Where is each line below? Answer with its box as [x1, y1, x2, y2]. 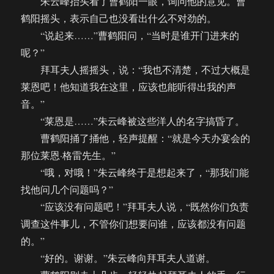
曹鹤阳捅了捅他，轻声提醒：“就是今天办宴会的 [21, 131, 251, 145]
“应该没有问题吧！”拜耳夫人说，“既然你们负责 [21, 200, 250, 213]
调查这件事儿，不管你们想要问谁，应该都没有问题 [21, 217, 246, 231]
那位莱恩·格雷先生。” [21, 149, 116, 162]
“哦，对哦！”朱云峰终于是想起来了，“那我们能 [21, 166, 250, 179]
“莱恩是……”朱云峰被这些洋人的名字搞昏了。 [21, 114, 245, 128]
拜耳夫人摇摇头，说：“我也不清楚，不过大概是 [21, 63, 251, 76]
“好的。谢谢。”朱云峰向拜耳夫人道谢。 [21, 251, 216, 265]
